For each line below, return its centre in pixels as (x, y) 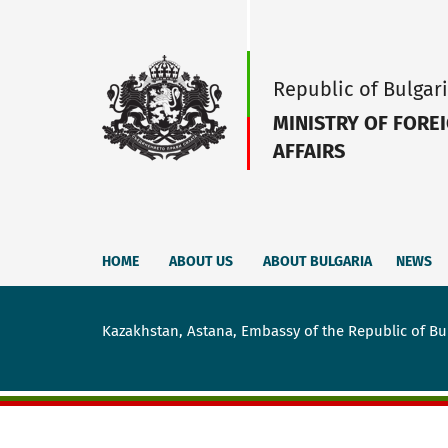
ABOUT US (224, 261)
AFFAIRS (309, 151)
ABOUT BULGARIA (317, 261)
